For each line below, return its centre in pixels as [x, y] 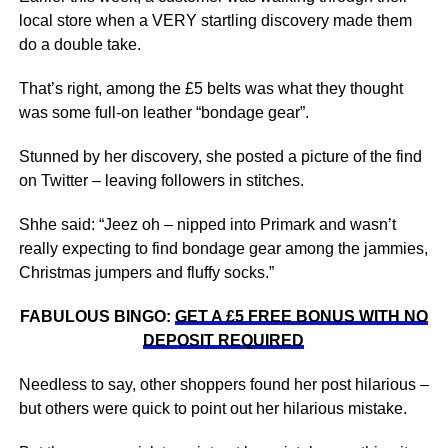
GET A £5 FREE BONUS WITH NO [301, 316]
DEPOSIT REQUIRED [224, 340]
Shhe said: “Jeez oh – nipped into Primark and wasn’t [207, 224]
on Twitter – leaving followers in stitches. [161, 180]
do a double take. [79, 44]
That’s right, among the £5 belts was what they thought [210, 88]
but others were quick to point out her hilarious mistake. [212, 408]
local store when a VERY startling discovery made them [215, 20]
